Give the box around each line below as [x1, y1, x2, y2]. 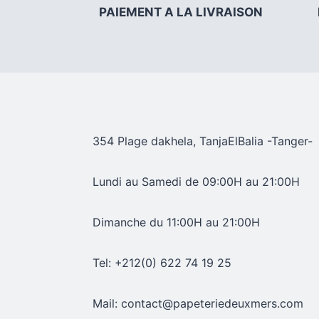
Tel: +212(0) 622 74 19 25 [93, 255, 232, 270]
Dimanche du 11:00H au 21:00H [93, 214, 261, 229]
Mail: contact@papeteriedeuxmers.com [93, 296, 304, 310]
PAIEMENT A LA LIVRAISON [98, 4, 263, 19]
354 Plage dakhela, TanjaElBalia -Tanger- [93, 133, 313, 148]
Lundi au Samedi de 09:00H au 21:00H [93, 174, 300, 189]
